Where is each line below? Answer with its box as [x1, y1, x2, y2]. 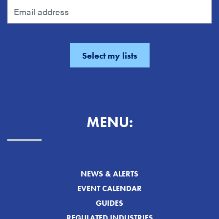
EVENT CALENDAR [77, 183, 142, 194]
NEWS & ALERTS [81, 169, 138, 179]
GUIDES [96, 198, 123, 209]
